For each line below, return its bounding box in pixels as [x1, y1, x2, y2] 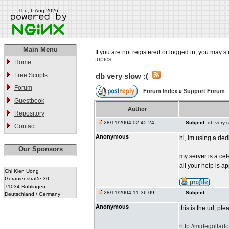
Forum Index [143, 88, 179, 94]
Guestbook [14, 97, 44, 104]
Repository [14, 110, 44, 117]
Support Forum [184, 88, 225, 94]
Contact [14, 123, 36, 130]
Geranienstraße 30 [5, 176, 49, 181]
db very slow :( [96, 72, 148, 80]
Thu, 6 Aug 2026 [18, 8, 58, 13]
